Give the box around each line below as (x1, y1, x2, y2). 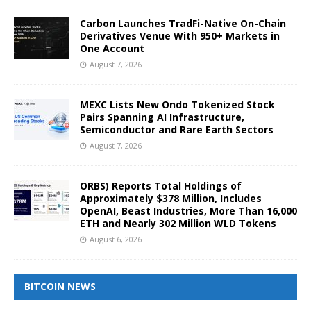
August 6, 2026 (90, 233, 142, 244)
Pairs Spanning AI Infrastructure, (80, 110, 244, 124)
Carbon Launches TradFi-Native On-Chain (80, 16, 286, 30)
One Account (80, 41, 144, 55)
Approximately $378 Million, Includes (80, 191, 262, 205)
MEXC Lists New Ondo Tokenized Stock (80, 97, 275, 111)
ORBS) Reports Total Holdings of (80, 178, 242, 192)
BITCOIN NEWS (24, 279, 96, 293)
